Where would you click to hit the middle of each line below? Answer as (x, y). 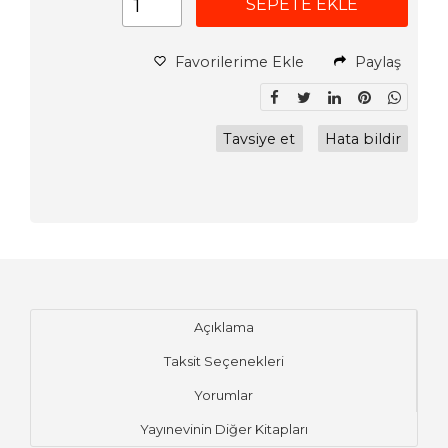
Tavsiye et (259, 138)
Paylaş (375, 61)
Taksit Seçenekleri (223, 360)
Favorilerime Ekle (238, 61)
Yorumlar (223, 394)
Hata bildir (362, 138)
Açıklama (223, 326)
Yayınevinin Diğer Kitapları (224, 428)
